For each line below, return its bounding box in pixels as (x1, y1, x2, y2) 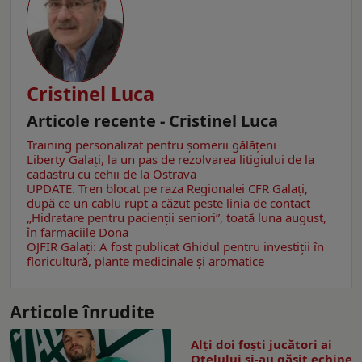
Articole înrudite (10, 300, 154, 324)
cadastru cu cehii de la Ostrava (27, 166, 196, 183)
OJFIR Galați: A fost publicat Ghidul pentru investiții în (27, 238, 324, 255)
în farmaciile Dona (27, 224, 128, 241)
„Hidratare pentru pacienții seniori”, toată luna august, (27, 209, 326, 226)
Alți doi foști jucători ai (191, 336, 332, 353)
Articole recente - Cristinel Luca (27, 110, 278, 133)
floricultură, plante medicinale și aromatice (27, 253, 264, 270)
